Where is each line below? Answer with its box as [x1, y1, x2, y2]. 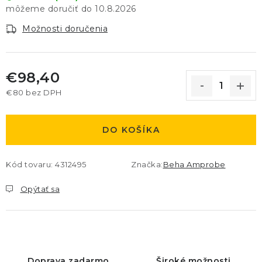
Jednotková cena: [5, 98, 82, 109]
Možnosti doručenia [22, 23, 108, 34]
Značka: [131, 160, 163, 169]
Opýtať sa [20, 184, 60, 194]
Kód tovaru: [6, 160, 53, 169]
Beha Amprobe [163, 160, 226, 169]
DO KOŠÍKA [102, 125, 160, 135]
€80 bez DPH [6, 87, 62, 97]
